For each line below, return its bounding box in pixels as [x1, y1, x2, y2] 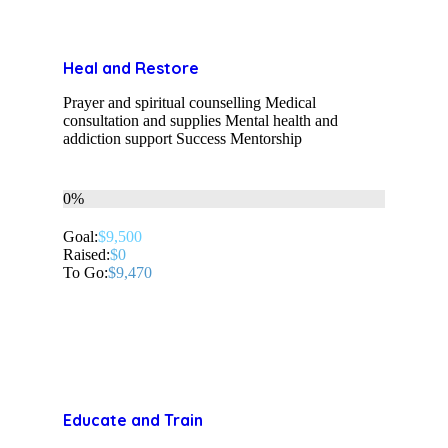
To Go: [63, 264, 108, 282]
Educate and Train [63, 410, 203, 431]
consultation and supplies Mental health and [63, 112, 338, 130]
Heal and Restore [63, 58, 199, 79]
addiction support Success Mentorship [63, 130, 302, 148]
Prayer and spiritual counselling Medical [63, 94, 316, 112]
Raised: [63, 246, 110, 264]
